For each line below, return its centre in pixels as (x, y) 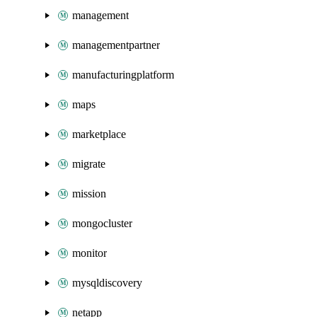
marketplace (99, 134)
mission (89, 194)
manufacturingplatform (123, 75)
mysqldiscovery (107, 283)
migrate (89, 164)
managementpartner (116, 45)
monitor (90, 253)
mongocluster (102, 223)
